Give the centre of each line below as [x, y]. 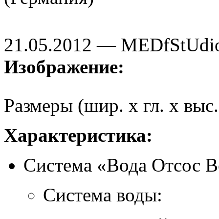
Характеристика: [78, 135]
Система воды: [103, 195]
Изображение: [66, 66]
